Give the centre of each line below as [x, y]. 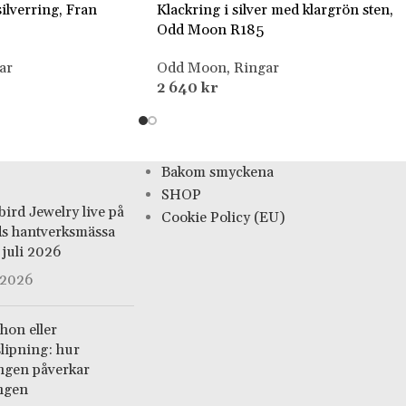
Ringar [256, 68]
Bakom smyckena [217, 173]
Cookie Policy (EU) [222, 218]
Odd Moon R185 [210, 30]
